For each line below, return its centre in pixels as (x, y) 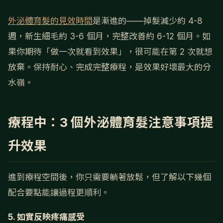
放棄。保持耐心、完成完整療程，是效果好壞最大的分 (110, 67)
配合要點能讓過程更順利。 (59, 192)
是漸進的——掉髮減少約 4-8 (148, 21)
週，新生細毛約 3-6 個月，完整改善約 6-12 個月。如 (109, 36)
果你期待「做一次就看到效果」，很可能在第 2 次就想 (110, 52)
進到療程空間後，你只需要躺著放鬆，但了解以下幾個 (110, 177)
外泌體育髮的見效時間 (50, 21)
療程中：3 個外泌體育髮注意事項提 (111, 122)
